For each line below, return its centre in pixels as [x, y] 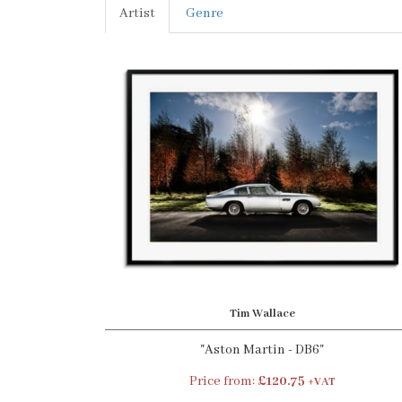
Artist [137, 13]
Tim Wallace [262, 314]
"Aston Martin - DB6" [262, 350]
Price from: [223, 381]
